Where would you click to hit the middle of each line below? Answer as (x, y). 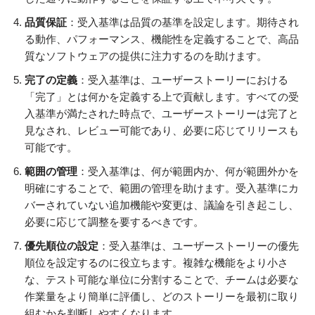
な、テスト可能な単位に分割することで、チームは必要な (162, 280)
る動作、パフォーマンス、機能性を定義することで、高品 (162, 39)
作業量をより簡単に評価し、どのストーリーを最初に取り (162, 297)
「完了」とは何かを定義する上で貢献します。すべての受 (162, 97)
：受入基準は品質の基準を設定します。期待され (183, 22)
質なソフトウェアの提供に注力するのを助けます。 (146, 56)
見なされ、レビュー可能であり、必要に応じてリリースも (162, 131)
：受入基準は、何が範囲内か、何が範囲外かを (188, 172)
